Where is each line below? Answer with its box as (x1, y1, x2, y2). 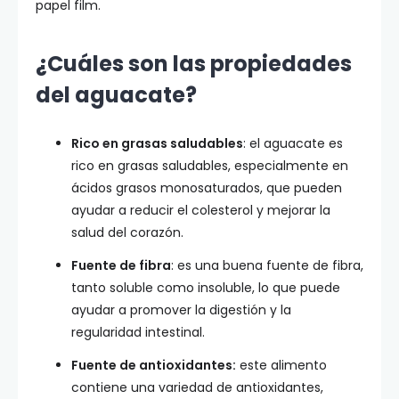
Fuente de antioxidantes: (71, 356, 236, 374)
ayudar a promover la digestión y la (71, 301, 291, 319)
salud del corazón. (71, 224, 183, 241)
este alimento (236, 356, 327, 374)
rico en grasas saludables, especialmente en (71, 157, 348, 175)
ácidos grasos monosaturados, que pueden (71, 179, 342, 197)
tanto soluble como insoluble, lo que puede (71, 279, 340, 297)
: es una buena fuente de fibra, (171, 256, 363, 274)
